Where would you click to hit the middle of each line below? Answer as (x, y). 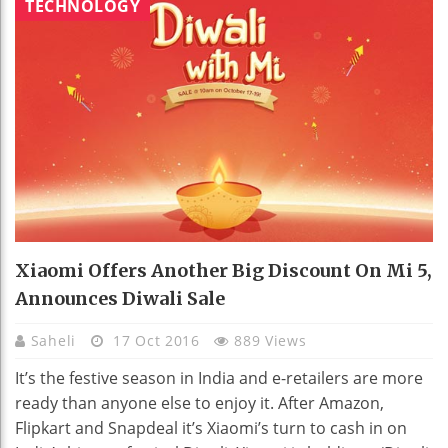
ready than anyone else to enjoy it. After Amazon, (199, 402)
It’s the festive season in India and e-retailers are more (219, 377)
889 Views (270, 340)
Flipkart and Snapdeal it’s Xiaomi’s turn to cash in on (211, 427)
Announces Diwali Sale (120, 298)
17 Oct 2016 (156, 340)
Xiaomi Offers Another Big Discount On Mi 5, (223, 270)
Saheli (55, 340)
